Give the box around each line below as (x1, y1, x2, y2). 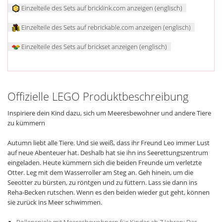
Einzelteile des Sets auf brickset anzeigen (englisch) (20, 42, 167, 51)
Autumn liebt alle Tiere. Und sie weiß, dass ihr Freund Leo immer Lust (7, 138, 210, 148)
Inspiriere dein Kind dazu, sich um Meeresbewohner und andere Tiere (7, 109, 211, 118)
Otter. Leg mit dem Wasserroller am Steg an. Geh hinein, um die (7, 168, 193, 177)
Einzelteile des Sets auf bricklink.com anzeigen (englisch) (20, 3, 182, 12)
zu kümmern (7, 118, 45, 128)
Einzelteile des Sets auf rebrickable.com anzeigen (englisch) (20, 22, 191, 32)
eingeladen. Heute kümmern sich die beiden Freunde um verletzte (7, 158, 202, 167)
